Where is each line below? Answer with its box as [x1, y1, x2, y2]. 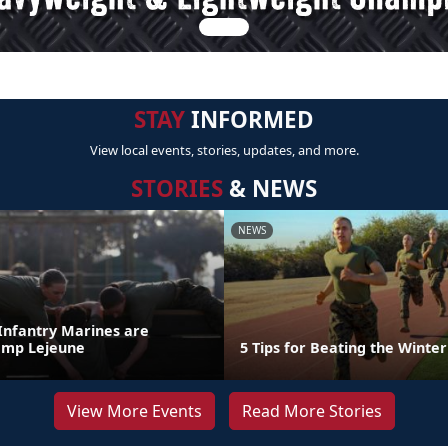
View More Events [66, 400, 202, 422]
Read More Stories [241, 400, 382, 422]
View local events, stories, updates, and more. [89, 141, 359, 159]
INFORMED [185, 104, 314, 135]
